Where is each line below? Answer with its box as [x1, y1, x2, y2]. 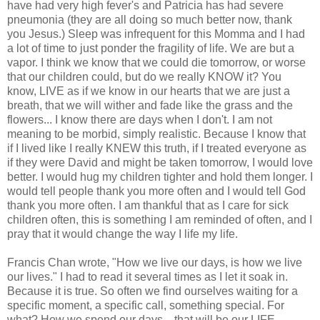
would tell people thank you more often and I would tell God [7, 184, 306, 197]
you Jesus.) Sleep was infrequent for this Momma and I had [7, 27, 305, 40]
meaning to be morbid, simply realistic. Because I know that [7, 127, 306, 140]
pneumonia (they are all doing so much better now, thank [7, 13, 292, 26]
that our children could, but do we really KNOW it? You [7, 70, 281, 83]
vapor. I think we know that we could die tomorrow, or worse [7, 56, 306, 69]
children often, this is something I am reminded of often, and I [7, 213, 312, 226]
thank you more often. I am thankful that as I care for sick [7, 199, 289, 211]
